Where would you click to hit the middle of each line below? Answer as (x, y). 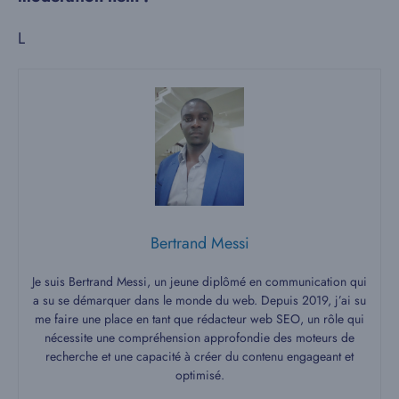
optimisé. (199, 375)
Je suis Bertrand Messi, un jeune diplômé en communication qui (199, 282)
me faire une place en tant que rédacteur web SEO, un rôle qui (199, 319)
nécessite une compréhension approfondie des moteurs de (199, 338)
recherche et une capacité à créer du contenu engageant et (199, 357)
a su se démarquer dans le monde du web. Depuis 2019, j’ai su (199, 301)
